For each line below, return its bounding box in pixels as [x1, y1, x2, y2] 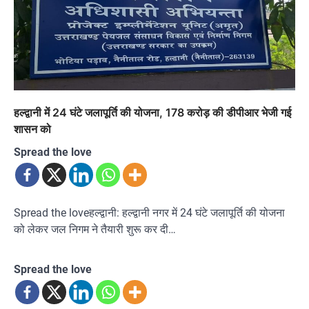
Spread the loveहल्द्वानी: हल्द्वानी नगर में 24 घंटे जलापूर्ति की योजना [14, 206, 285, 220]
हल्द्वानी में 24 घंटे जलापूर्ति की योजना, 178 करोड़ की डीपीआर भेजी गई [14, 106, 291, 120]
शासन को [14, 122, 51, 137]
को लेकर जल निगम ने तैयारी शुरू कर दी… [14, 223, 176, 237]
